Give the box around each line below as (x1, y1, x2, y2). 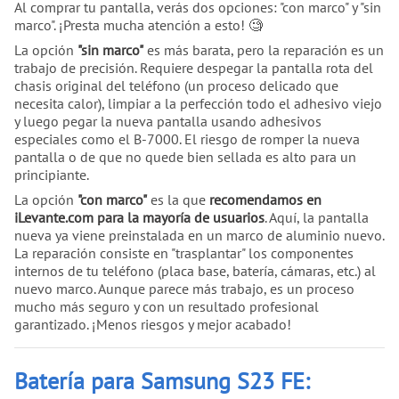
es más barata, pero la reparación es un (143, 40, 384, 59)
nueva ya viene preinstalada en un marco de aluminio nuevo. (14, 225, 384, 244)
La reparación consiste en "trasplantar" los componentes (14, 243, 354, 262)
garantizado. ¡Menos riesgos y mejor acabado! (14, 314, 291, 333)
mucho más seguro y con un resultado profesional (14, 297, 319, 315)
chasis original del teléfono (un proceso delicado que (14, 76, 338, 94)
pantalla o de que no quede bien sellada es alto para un (14, 147, 356, 166)
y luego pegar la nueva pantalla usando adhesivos (14, 111, 322, 130)
